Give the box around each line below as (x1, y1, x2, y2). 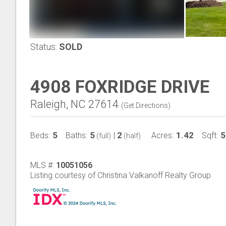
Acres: (151, 131, 174, 140)
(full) (95, 132, 111, 140)
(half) (122, 132, 141, 140)
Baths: (66, 131, 87, 140)
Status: (30, 41, 57, 52)
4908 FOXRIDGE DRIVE (30, 77, 209, 97)
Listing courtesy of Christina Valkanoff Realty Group (30, 171, 211, 180)
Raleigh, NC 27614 (30, 98, 119, 110)
